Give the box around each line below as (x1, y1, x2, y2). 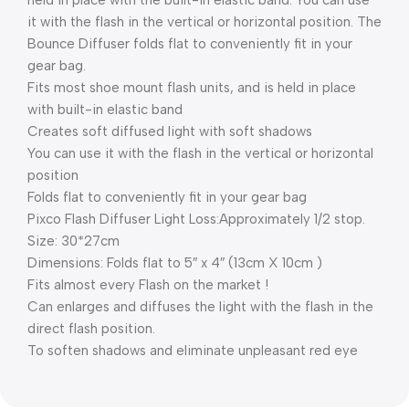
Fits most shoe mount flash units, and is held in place (27, 79, 356, 96)
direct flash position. (27, 320, 155, 337)
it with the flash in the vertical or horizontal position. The (27, 14, 382, 30)
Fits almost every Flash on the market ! (27, 277, 268, 293)
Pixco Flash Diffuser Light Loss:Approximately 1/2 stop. (27, 211, 365, 227)
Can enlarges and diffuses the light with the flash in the (27, 299, 373, 315)
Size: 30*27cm (27, 233, 120, 249)
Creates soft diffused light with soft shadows (27, 123, 312, 140)
